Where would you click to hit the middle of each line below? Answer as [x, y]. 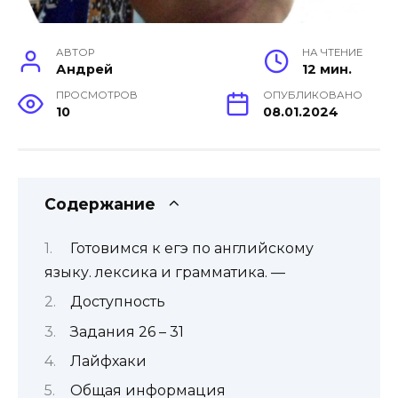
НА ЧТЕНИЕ [332, 53]
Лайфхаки [108, 361]
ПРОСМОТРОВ [97, 96]
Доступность [118, 302]
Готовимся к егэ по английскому [192, 248]
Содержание [100, 204]
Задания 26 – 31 [127, 331]
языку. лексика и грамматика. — [165, 272]
